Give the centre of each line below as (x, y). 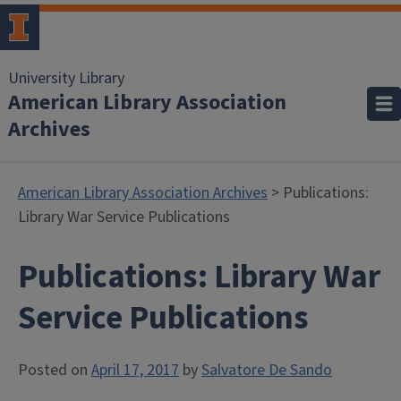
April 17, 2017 (135, 370)
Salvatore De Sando (267, 370)
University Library (66, 78)
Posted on (55, 370)
